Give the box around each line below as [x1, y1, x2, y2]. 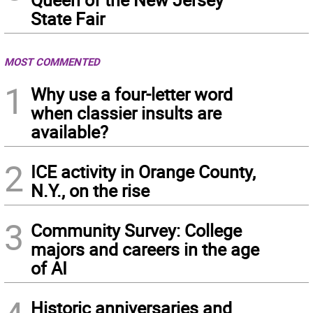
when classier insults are [31, 101, 221, 124]
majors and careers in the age [31, 238, 259, 261]
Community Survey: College [31, 219, 242, 242]
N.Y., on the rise [31, 179, 150, 202]
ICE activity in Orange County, [31, 160, 256, 183]
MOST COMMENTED [4, 54, 100, 68]
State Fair [31, 7, 105, 30]
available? [31, 120, 108, 143]
